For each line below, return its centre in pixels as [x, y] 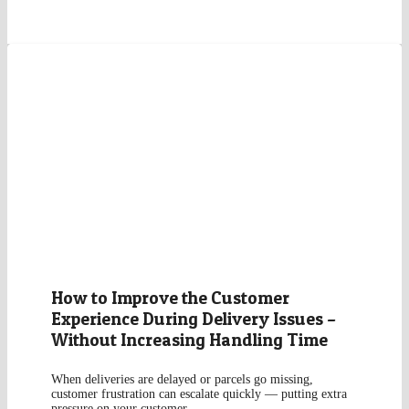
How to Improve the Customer [170, 298]
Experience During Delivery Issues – [193, 319]
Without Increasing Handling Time [189, 340]
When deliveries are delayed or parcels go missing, [182, 380]
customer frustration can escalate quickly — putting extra [199, 394]
